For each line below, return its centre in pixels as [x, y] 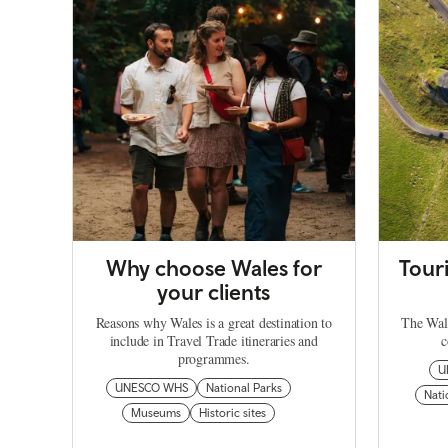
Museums [156, 413]
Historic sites [233, 413]
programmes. [213, 359]
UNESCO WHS [152, 388]
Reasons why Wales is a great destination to [213, 323]
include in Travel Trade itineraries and [213, 341]
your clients [214, 292]
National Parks [244, 388]
